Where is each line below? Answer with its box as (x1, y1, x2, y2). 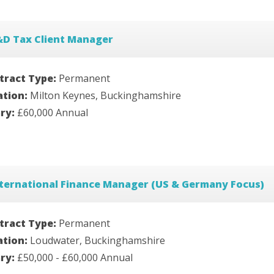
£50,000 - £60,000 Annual (17, 250, 133, 264)
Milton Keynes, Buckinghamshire (30, 88, 181, 102)
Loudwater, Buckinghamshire (30, 233, 165, 247)
